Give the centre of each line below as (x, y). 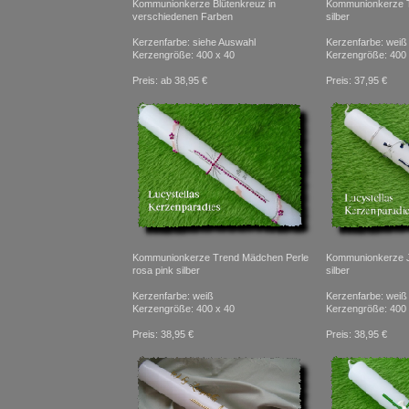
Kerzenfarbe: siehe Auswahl (194, 42)
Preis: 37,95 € (357, 80)
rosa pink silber (166, 270)
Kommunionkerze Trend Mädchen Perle (220, 257)
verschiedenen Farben (183, 16)
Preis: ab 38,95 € (170, 80)
